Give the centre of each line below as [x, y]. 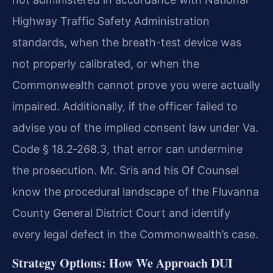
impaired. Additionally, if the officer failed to [125, 107]
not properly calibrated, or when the [106, 64]
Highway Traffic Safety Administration [111, 21]
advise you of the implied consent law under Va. [135, 128]
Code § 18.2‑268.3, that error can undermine [127, 149]
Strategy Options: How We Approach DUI [122, 263]
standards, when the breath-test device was [127, 43]
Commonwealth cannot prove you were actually [136, 85]
